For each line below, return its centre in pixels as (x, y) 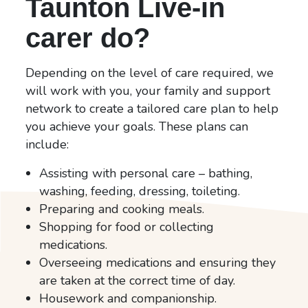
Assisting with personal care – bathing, (146, 173)
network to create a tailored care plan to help (152, 108)
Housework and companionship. (128, 298)
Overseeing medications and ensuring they (158, 262)
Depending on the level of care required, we (150, 73)
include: (47, 144)
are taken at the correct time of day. (137, 280)
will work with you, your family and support (148, 90)
